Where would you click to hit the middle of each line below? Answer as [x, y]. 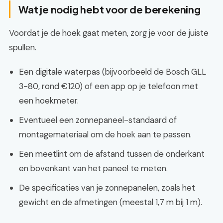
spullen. [23, 47]
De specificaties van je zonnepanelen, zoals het [107, 188]
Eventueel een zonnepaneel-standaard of [98, 120]
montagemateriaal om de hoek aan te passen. [105, 134]
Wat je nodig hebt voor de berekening [110, 9]
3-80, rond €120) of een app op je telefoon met [109, 86]
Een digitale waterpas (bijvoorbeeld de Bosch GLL [112, 72]
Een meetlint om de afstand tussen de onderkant [112, 154]
